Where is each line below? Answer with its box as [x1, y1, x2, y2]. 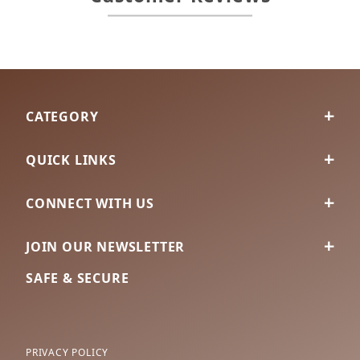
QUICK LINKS [26, 151, 117, 169]
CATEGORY [26, 108, 99, 125]
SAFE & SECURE [26, 269, 129, 287]
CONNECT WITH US [26, 194, 154, 212]
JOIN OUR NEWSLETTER [26, 238, 186, 256]
